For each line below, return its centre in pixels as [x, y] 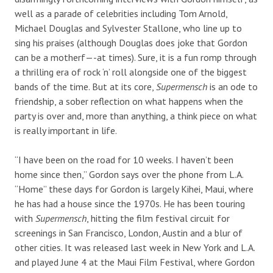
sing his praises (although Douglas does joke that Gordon [131, 42]
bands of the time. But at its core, [85, 86]
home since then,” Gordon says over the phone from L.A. [129, 174]
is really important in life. [66, 130]
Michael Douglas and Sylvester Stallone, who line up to [128, 28]
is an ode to [234, 86]
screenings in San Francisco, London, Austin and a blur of [129, 232]
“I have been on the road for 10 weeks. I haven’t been [124, 159]
